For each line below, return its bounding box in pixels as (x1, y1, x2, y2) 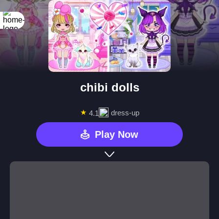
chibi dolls (80, 81, 139, 94)
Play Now (95, 129, 138, 140)
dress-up (110, 108, 139, 117)
